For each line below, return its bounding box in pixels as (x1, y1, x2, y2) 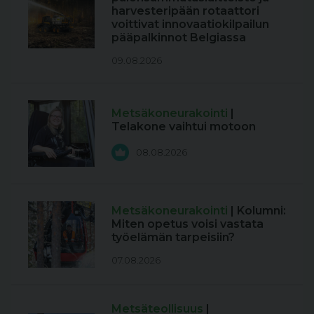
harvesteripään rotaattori (111, 4, 259, 18)
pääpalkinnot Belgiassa (111, 31, 246, 44)
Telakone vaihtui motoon (111, 119, 256, 133)
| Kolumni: (231, 203, 286, 217)
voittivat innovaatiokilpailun (111, 18, 269, 31)
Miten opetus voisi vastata (111, 217, 264, 231)
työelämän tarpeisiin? (111, 230, 235, 244)
